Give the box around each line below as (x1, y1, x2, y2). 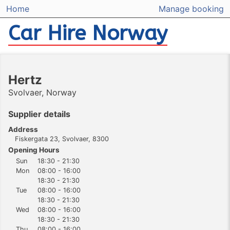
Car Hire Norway (8, 21, 167, 46)
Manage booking (159, 4, 224, 14)
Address (8, 125, 38, 133)
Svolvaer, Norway (8, 87, 76, 98)
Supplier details (8, 108, 70, 119)
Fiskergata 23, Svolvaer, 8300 (14, 135, 109, 143)
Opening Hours (8, 146, 60, 155)
